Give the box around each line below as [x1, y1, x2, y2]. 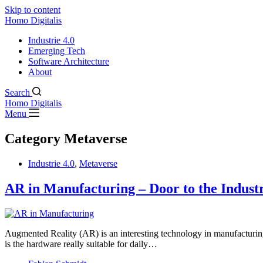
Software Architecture [28, 56, 109, 66]
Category [5, 130, 60, 146]
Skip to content [5, 5, 60, 15]
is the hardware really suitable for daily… [5, 238, 157, 249]
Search [5, 87, 30, 97]
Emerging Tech [28, 46, 85, 56]
